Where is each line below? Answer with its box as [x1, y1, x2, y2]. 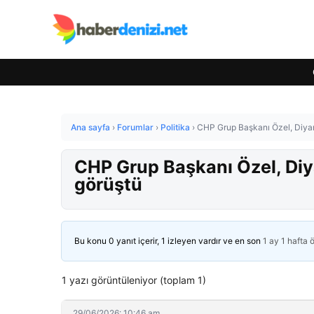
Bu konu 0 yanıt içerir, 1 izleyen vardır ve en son [74, 235, 263, 246]
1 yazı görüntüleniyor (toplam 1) [62, 274, 206, 286]
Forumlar [117, 122, 153, 132]
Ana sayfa [71, 122, 110, 132]
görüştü [74, 174, 142, 195]
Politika [161, 122, 190, 132]
